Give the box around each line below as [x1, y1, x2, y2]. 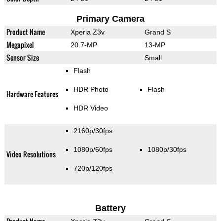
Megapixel [6, 39, 34, 50]
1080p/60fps [73, 146, 112, 154]
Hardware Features [6, 89, 58, 100]
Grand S [144, 28, 171, 37]
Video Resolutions [6, 149, 56, 160]
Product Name [6, 27, 45, 37]
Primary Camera [76, 14, 145, 24]
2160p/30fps [73, 127, 112, 135]
